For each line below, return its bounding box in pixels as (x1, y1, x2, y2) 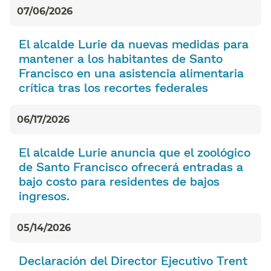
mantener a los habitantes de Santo (19, 50, 223, 65)
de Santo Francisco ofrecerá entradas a (19, 158, 243, 174)
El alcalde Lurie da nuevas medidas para (19, 36, 249, 51)
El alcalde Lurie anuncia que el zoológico (19, 144, 250, 159)
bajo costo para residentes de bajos (19, 173, 220, 188)
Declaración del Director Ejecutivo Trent (19, 252, 247, 267)
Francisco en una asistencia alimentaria (19, 65, 244, 80)
